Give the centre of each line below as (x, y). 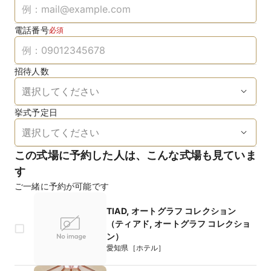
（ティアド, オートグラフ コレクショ (179, 223)
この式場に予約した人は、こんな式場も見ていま (135, 155)
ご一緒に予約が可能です (62, 186)
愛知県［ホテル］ (136, 247)
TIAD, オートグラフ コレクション (171, 211)
